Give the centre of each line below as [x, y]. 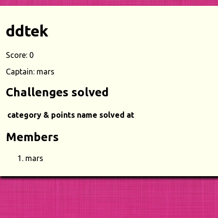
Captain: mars [30, 71]
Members [32, 137]
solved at [117, 115]
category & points [41, 115]
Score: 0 [20, 55]
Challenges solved [57, 92]
